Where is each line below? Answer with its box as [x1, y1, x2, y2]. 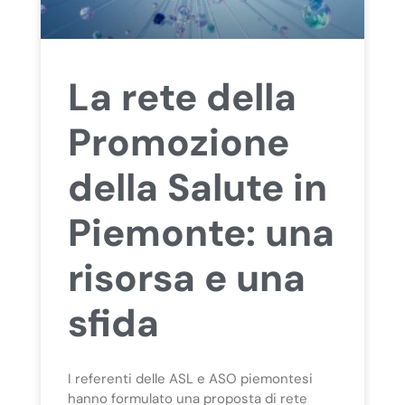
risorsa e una [67, 252, 306, 303]
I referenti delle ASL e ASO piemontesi [67, 369, 313, 388]
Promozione [67, 117, 289, 167]
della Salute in [67, 162, 327, 212]
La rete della [67, 71, 297, 122]
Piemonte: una [67, 207, 334, 258]
